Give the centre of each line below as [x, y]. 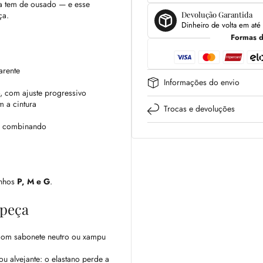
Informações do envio [202, 82]
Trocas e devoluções [199, 109]
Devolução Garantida [217, 15]
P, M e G [33, 182]
